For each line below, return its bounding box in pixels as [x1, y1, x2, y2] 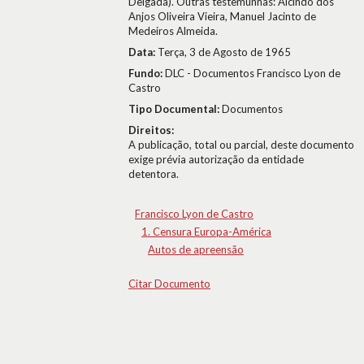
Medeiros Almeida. [128, 24, 218, 37]
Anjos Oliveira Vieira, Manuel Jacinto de [128, 10, 316, 23]
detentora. [128, 167, 179, 180]
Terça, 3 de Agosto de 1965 [158, 45, 291, 58]
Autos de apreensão [148, 243, 244, 256]
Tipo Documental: [128, 102, 222, 115]
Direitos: [128, 123, 174, 136]
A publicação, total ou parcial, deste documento [128, 138, 354, 151]
